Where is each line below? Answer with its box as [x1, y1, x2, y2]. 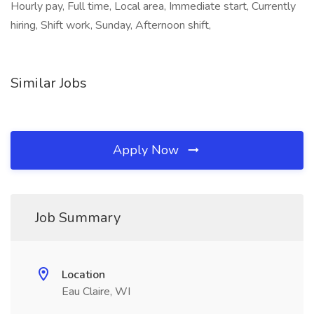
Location [62, 267, 105, 282]
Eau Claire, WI [62, 284, 130, 299]
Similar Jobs [11, 74, 87, 93]
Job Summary [35, 208, 121, 227]
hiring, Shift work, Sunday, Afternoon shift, [11, 18, 211, 33]
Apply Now [113, 142, 182, 158]
